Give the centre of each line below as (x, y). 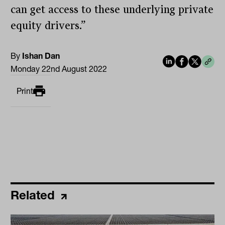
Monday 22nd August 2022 (59, 69)
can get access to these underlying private (112, 10)
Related (35, 195)
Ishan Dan (41, 56)
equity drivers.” (48, 26)
